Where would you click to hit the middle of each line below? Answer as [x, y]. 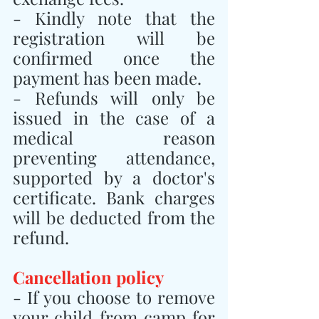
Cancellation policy [88, 277]
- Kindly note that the [114, 17]
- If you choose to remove [114, 297]
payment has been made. [107, 77]
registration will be [114, 37]
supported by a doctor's [114, 177]
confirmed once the [114, 57]
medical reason [114, 137]
